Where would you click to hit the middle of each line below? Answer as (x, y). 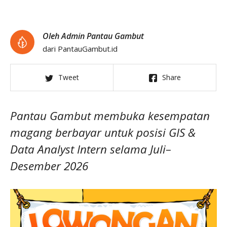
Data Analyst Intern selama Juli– (91, 149)
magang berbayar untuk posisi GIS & (103, 133)
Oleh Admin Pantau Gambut (93, 36)
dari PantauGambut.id (80, 49)
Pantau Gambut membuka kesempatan (110, 116)
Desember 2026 (49, 166)
